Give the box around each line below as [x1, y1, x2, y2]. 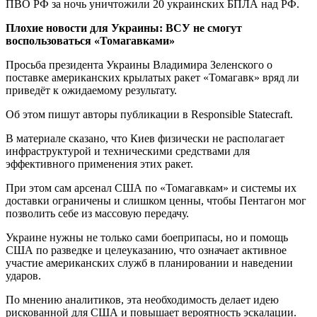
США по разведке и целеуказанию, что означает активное [6, 243, 287, 256]
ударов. [6, 269, 41, 282]
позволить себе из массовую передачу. [6, 207, 189, 219]
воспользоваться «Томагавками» [6, 34, 175, 47]
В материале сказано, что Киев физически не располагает [6, 132, 284, 144]
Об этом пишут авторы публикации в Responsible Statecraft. [6, 108, 293, 120]
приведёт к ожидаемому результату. [6, 83, 177, 96]
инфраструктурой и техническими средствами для [6, 144, 250, 157]
